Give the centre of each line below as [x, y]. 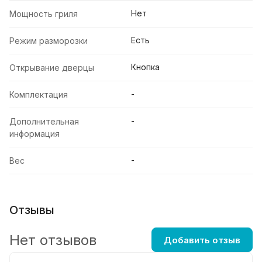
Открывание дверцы [52, 68]
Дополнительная [44, 122]
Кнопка [145, 67]
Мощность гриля [44, 14]
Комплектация [39, 95]
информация [35, 134]
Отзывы [32, 210]
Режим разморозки [49, 41]
